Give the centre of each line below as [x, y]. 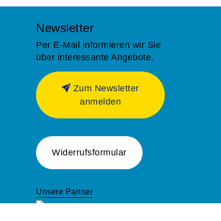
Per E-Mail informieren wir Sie [98, 45]
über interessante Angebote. [95, 57]
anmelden [100, 102]
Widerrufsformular [89, 152]
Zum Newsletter [106, 88]
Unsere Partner [64, 192]
